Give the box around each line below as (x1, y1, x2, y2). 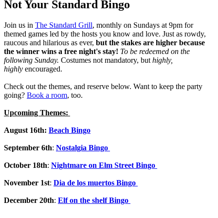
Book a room (27, 91, 67, 99)
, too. (67, 91, 85, 99)
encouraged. (23, 64, 62, 73)
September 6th (4, 143, 52, 152)
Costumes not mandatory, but (61, 55, 152, 64)
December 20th (4, 196, 54, 204)
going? (4, 91, 27, 99)
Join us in (4, 20, 35, 29)
